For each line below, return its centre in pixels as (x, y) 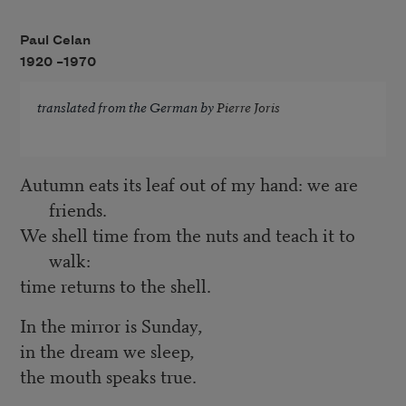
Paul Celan (55, 40)
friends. (77, 208)
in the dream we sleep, (106, 350)
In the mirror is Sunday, (111, 324)
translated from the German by (126, 107)
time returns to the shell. (115, 285)
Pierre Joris (248, 107)
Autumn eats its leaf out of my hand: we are (188, 183)
